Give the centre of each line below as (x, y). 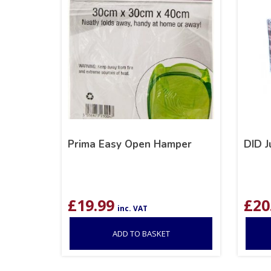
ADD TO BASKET (141, 233)
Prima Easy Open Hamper (130, 144)
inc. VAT (132, 208)
